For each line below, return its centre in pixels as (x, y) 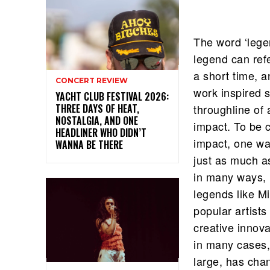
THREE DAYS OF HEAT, (97, 109)
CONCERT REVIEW (92, 81)
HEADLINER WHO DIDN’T (101, 133)
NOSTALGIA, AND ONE (97, 121)
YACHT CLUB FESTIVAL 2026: (112, 97)
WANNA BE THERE (89, 145)
